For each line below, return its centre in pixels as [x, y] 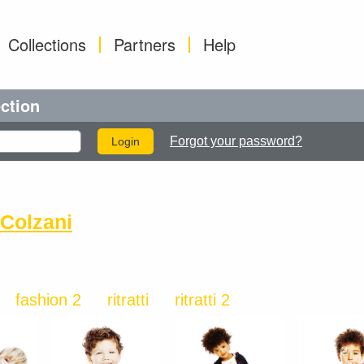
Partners [145, 44]
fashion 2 [48, 300]
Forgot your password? [236, 141]
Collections [47, 44]
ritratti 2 [202, 300]
